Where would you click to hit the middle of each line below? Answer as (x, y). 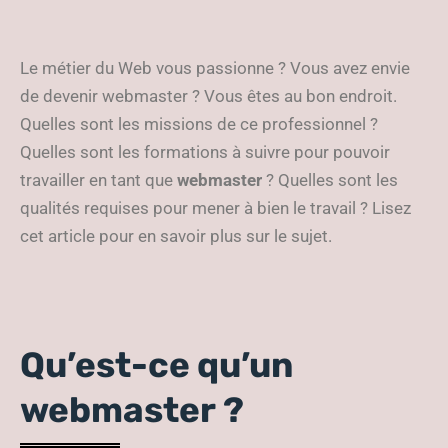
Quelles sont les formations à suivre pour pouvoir (205, 152)
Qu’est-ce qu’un (156, 365)
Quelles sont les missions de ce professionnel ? (199, 124)
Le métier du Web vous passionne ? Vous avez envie (215, 68)
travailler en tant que (98, 180)
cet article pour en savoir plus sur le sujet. (176, 236)
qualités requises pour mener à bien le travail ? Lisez (215, 208)
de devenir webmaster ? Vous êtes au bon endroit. (208, 96)
